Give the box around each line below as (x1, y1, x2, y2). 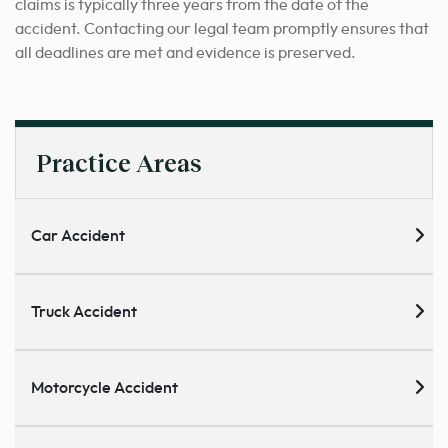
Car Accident (31, 228, 125, 245)
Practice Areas (36, 148, 202, 178)
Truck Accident (31, 304, 137, 321)
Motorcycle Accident (31, 380, 178, 397)
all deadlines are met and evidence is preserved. (15, 45, 356, 62)
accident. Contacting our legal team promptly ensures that (15, 21, 429, 38)
